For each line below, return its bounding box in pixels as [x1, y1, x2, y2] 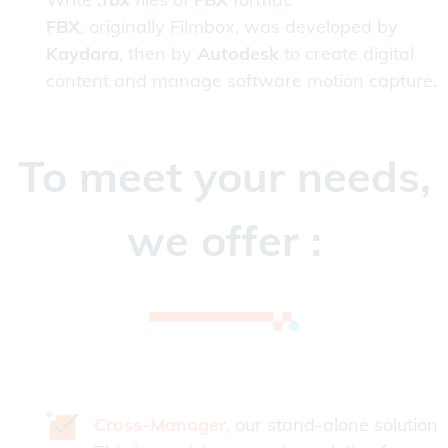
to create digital [279, 42, 414, 66]
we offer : [126, 213, 322, 268]
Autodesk [197, 42, 279, 66]
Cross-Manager [94, 413, 226, 437]
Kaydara [46, 42, 119, 66]
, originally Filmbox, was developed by [80, 15, 398, 39]
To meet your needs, [17, 149, 431, 204]
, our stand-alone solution [226, 413, 438, 437]
